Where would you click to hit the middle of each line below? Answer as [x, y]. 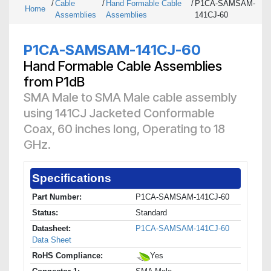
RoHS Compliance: [67, 256]
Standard [151, 213]
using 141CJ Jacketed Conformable [119, 113]
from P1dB [54, 82]
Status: [45, 213]
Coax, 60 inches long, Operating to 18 [124, 129]
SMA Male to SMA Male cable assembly [130, 98]
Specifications [72, 178]
